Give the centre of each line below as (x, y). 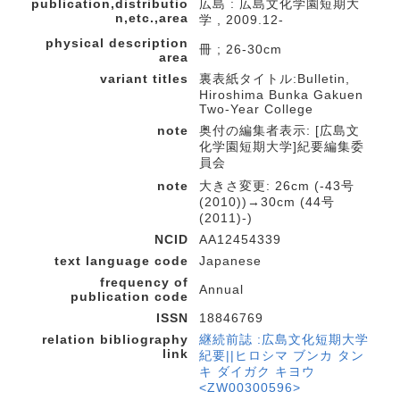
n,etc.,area (152, 18)
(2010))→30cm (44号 (267, 202)
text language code (121, 261)
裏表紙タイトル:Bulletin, (275, 79)
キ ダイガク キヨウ (257, 371)
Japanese (230, 261)
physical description (117, 43)
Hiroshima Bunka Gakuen (281, 95)
